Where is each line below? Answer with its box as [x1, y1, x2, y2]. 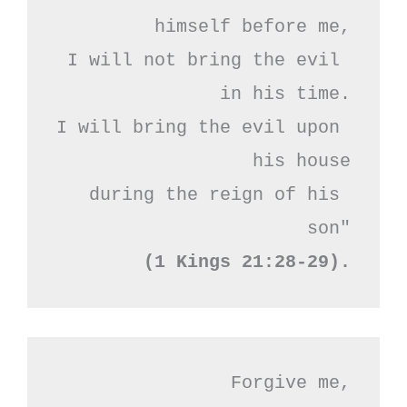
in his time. [220, 83, 351, 104]
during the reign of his [89, 184, 340, 205]
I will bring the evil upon [56, 116, 340, 138]
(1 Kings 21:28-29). [144, 251, 351, 273]
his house [253, 150, 351, 172]
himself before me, [154, 15, 351, 37]
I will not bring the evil [67, 49, 340, 71]
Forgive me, [231, 372, 351, 393]
